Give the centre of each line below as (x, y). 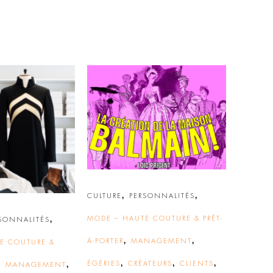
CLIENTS (197, 264)
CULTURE (105, 196)
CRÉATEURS (150, 264)
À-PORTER (105, 241)
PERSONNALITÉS (162, 196)
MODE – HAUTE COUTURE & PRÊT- (155, 218)
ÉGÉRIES (104, 264)
